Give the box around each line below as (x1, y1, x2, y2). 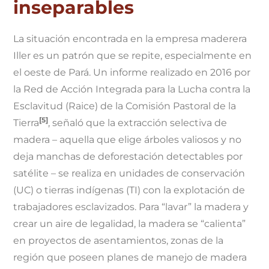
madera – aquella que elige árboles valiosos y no (13, 134, 242, 146)
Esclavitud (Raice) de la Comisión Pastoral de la (13, 100, 237, 112)
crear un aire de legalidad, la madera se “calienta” (13, 218, 246, 230)
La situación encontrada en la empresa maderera (13, 33, 247, 45)
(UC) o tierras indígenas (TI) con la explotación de (13, 184, 246, 196)
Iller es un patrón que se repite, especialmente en (13, 50, 252, 62)
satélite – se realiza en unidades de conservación (13, 168, 246, 180)
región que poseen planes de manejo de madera (13, 252, 247, 264)
